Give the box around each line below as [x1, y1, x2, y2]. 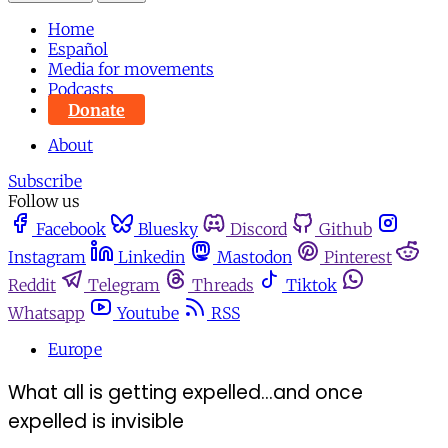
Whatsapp [8, 303, 85, 324]
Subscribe [8, 171, 82, 192]
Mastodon [217, 247, 292, 268]
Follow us [8, 191, 80, 212]
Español [48, 39, 108, 60]
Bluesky [138, 219, 198, 240]
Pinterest [324, 247, 392, 268]
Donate [68, 99, 125, 120]
